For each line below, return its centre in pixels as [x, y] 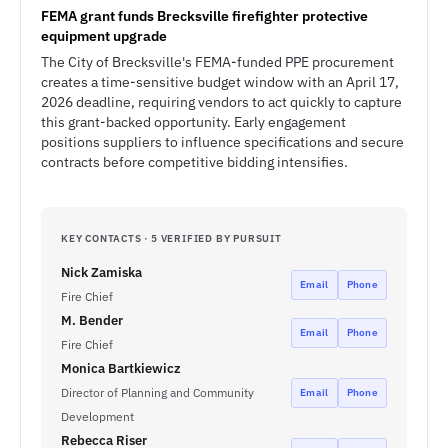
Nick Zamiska [101, 272]
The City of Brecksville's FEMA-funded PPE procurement [217, 62]
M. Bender [92, 320]
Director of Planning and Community [157, 392]
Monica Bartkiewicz [121, 368]
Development [97, 416]
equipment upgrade [104, 36]
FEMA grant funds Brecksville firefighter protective [204, 16]
